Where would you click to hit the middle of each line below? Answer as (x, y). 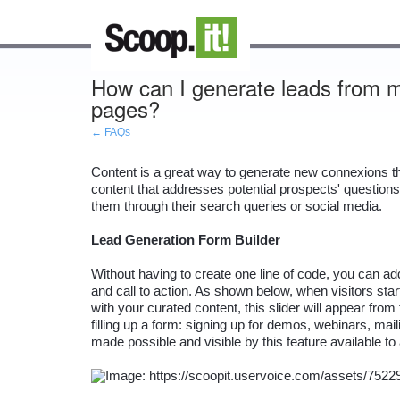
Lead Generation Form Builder (186, 240)
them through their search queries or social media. (237, 206)
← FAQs (111, 132)
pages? (125, 108)
